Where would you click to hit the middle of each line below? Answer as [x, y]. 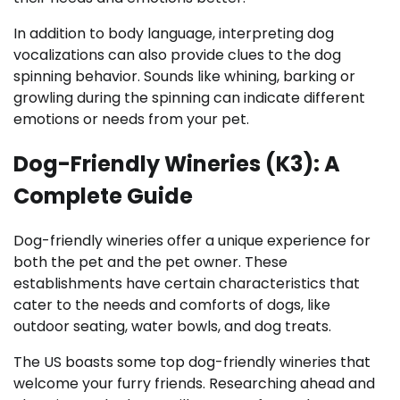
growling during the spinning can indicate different [189, 98]
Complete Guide [103, 196]
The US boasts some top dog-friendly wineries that [192, 362]
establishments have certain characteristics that [187, 283]
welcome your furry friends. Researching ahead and [194, 383]
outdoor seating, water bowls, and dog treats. [172, 326]
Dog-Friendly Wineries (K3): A [177, 163]
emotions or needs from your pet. [131, 120]
